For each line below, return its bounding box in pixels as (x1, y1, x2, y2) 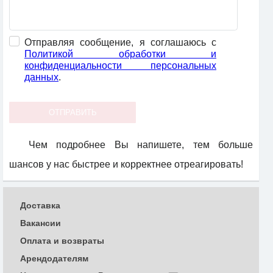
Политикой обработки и (24, 49, 216, 60)
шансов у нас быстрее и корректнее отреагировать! (9, 159, 243, 170)
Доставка (20, 200, 60, 211)
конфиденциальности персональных (24, 60, 216, 71)
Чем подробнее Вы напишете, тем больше (29, 140, 253, 151)
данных (24, 72, 58, 83)
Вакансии (20, 218, 61, 229)
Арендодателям (20, 253, 88, 263)
